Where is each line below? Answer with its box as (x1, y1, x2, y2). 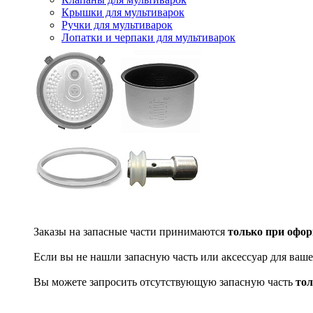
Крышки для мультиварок (61, 6, 184, 18)
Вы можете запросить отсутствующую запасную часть (34, 276, 296, 288)
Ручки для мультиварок (61, 19, 173, 31)
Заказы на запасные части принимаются (34, 226, 228, 238)
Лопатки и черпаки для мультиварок (61, 31, 235, 43)
